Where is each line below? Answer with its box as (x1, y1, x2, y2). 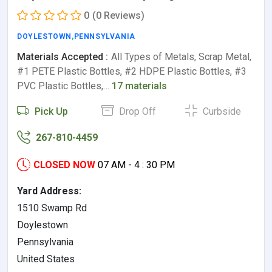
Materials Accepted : (17, 51, 108, 63)
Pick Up (32, 106, 68, 118)
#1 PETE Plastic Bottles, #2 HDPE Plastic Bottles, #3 (17, 66, 246, 78)
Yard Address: (17, 185, 81, 197)
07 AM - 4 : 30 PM (98, 159, 175, 171)
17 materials (112, 80, 167, 92)
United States (17, 253, 75, 265)
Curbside (200, 106, 242, 118)
